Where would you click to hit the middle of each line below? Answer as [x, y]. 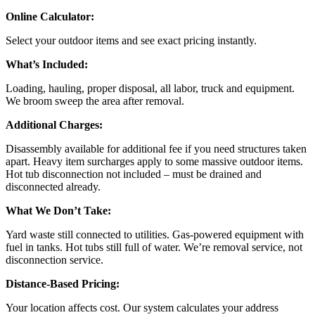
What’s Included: [47, 65]
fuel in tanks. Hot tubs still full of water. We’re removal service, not [154, 247]
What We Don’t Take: [58, 211]
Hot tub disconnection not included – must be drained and [134, 174]
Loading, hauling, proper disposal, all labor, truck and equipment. [150, 89]
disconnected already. [53, 187]
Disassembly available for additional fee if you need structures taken [156, 149]
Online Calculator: [50, 17]
